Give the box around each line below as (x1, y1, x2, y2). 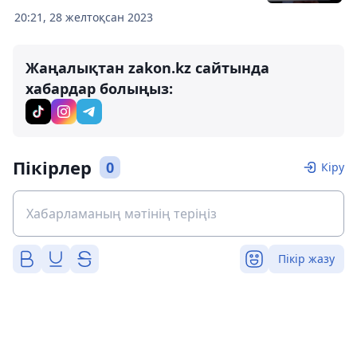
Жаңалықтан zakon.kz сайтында (25, 58, 269, 77)
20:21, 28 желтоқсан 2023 (14, 10, 153, 25)
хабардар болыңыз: (25, 79, 173, 98)
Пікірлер (13, 155, 92, 179)
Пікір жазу (278, 251, 335, 266)
